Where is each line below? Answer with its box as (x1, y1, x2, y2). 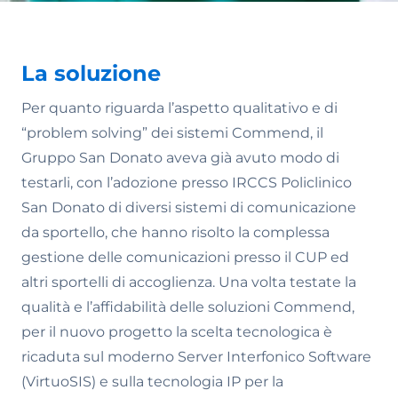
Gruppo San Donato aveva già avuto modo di (21, 149, 339, 166)
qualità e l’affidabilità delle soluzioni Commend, (21, 298, 354, 315)
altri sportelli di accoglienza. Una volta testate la (21, 274, 356, 291)
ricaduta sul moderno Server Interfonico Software (21, 348, 371, 365)
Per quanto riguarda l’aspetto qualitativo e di (21, 99, 338, 116)
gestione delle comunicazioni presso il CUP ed (21, 249, 349, 266)
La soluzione (21, 60, 161, 86)
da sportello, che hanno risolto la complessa (21, 224, 330, 241)
